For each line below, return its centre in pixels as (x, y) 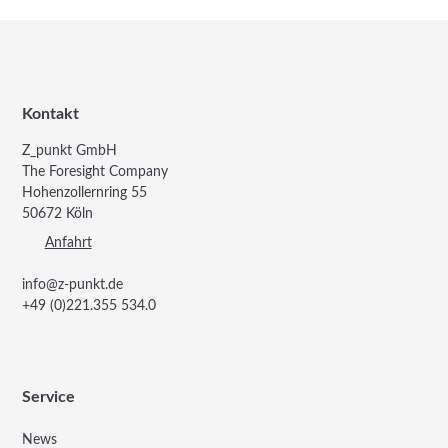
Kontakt (51, 114)
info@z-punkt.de (73, 285)
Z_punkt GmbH (70, 151)
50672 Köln (58, 214)
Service (49, 397)
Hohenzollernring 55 (85, 193)
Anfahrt (68, 243)
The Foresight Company (95, 172)
